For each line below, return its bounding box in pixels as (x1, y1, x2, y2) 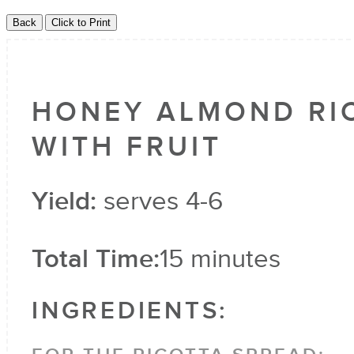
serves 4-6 (104, 186, 224, 217)
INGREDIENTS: (32, 297, 228, 326)
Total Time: (32, 244, 160, 275)
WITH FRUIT (32, 131, 222, 164)
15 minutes (160, 244, 281, 274)
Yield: (32, 186, 96, 217)
